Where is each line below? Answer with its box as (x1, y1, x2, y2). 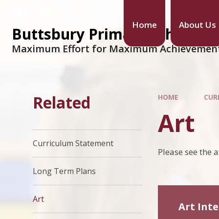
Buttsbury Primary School (12, 23, 197, 44)
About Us (178, 19, 216, 30)
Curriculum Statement (33, 138, 114, 149)
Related (33, 91, 91, 113)
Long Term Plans (33, 165, 96, 176)
